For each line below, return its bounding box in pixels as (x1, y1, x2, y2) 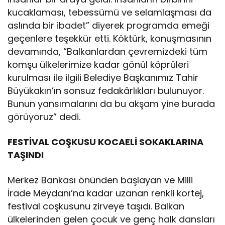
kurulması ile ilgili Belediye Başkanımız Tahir (8, 71, 199, 84)
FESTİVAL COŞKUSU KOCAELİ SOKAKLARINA (8, 135, 204, 148)
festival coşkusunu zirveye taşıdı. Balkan (8, 199, 185, 212)
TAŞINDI (8, 148, 44, 161)
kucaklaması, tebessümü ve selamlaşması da (8, 6, 212, 19)
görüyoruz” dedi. (8, 110, 81, 123)
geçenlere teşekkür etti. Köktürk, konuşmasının (8, 32, 212, 45)
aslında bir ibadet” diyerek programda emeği (8, 19, 210, 32)
